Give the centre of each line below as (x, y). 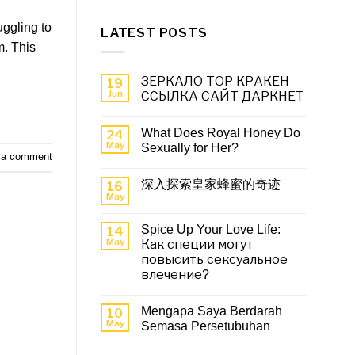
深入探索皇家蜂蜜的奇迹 (211, 185)
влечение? (175, 275)
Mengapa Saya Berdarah (212, 311)
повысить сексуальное (214, 260)
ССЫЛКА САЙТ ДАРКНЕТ (223, 97)
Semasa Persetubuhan (206, 326)
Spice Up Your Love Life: (211, 230)
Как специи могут (197, 245)
